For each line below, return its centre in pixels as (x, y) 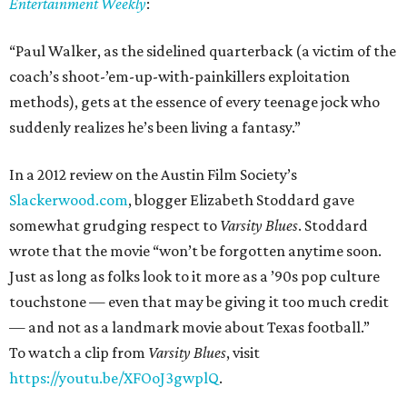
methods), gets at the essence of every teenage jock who (194, 102)
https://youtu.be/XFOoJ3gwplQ (114, 378)
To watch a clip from (79, 352)
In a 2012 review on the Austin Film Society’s (153, 174)
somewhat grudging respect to (114, 225)
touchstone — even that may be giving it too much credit (199, 302)
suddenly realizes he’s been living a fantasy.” (155, 127)
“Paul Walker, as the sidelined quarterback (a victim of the (203, 51)
